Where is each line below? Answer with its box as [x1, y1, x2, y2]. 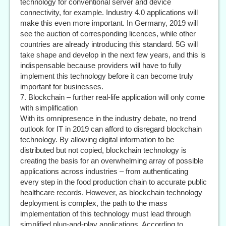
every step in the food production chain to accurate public [20, 178, 207, 187]
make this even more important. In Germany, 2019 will [20, 19, 198, 28]
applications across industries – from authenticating [20, 167, 188, 176]
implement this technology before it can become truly [20, 72, 193, 81]
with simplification [20, 103, 78, 112]
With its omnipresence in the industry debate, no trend [20, 114, 196, 123]
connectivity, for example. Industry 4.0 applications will [20, 8, 198, 17]
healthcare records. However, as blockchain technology [20, 188, 202, 197]
